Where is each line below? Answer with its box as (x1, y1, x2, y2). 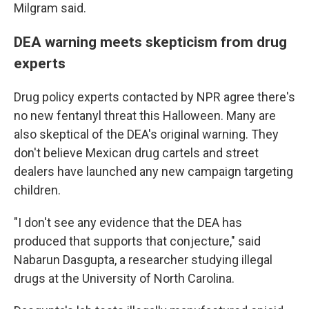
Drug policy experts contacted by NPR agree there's (14, 90, 295, 105)
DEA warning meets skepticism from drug (14, 33, 287, 51)
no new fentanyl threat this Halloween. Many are (14, 108, 276, 123)
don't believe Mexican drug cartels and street (14, 146, 259, 161)
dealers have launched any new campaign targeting (14, 164, 293, 179)
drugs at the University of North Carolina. (14, 271, 235, 286)
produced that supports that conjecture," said (14, 234, 261, 249)
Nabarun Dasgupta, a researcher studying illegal (14, 252, 272, 268)
